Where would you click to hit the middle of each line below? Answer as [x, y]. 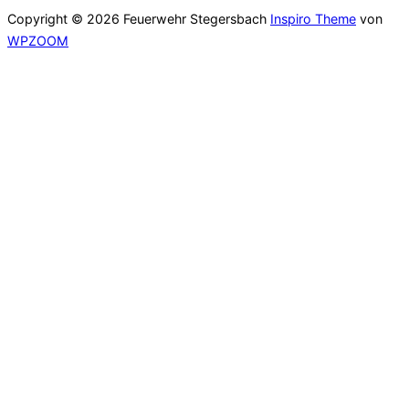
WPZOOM [38, 41]
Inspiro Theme [313, 19]
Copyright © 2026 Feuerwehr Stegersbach [139, 19]
